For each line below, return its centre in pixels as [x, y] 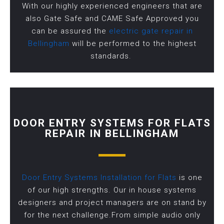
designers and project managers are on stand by [112, 203]
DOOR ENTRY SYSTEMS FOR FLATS [112, 123]
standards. [112, 56]
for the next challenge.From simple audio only [112, 215]
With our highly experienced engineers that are [112, 6]
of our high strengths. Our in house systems [112, 190]
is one [189, 178]
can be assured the [70, 31]
